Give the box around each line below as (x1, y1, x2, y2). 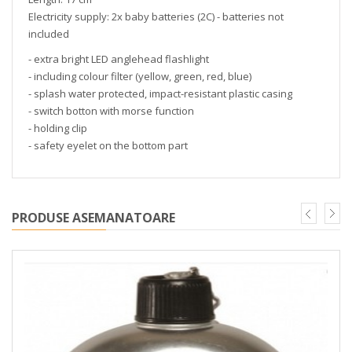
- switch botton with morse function (28, 104, 194, 118)
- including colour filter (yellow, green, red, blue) (28, 69, 251, 83)
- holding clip (28, 121, 87, 135)
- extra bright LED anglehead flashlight (28, 52, 209, 66)
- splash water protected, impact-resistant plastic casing (28, 86, 292, 101)
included (28, 27, 69, 41)
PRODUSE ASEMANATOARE (12, 209, 175, 226)
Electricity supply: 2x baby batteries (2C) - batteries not (28, 9, 284, 24)
